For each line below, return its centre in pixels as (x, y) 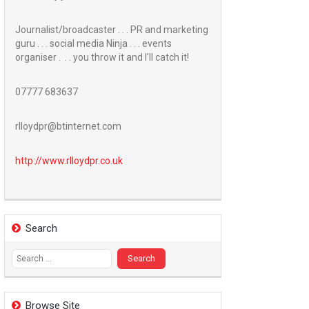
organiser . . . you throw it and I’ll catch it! (102, 58)
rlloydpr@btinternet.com (68, 127)
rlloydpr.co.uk (94, 161)
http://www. (41, 161)
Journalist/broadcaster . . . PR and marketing (112, 30)
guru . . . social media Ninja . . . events (93, 44)
